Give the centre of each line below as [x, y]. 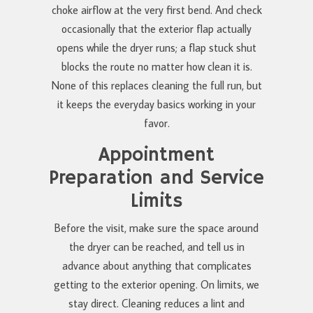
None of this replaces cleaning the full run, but [156, 85]
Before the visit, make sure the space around [156, 227]
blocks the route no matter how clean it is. [156, 66]
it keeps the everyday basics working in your [156, 104]
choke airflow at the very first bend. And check [156, 9]
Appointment [156, 155]
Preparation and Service [156, 178]
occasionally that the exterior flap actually [156, 28]
